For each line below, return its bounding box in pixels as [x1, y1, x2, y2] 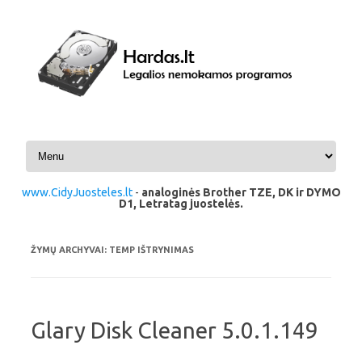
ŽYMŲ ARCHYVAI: [31, 244, 109, 255]
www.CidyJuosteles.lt [21, 185, 133, 199]
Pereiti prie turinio [23, 136, 112, 149]
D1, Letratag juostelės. [119, 196, 243, 210]
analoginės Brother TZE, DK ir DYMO [141, 185, 341, 199]
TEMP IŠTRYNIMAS [109, 244, 194, 255]
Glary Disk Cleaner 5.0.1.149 [31, 317, 318, 343]
